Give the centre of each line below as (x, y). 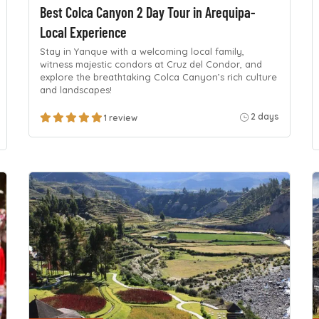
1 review (120, 117)
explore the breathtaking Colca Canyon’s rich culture (158, 77)
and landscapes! (75, 90)
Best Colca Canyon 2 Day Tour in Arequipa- (147, 12)
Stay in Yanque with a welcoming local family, (142, 52)
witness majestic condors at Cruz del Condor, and (151, 64)
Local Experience (83, 32)
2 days (265, 116)
